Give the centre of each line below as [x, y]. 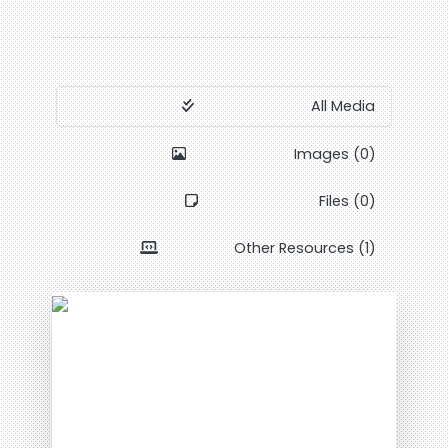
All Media [342, 106]
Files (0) [347, 201]
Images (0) [334, 154]
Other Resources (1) [304, 248]
